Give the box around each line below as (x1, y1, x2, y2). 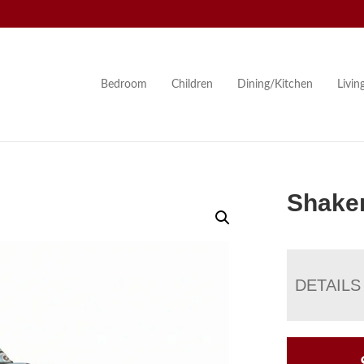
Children (171, 78, 213, 90)
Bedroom (100, 78, 147, 90)
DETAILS (295, 275, 362, 294)
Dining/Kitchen (236, 78, 313, 90)
